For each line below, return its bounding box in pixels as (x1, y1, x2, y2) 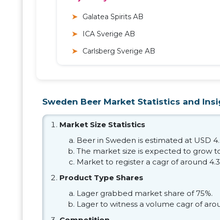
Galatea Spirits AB (82, 12, 143, 22)
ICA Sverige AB (82, 29, 135, 39)
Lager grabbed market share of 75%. (77, 189, 213, 198)
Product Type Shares (59, 173, 143, 183)
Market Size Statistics (59, 120, 145, 130)
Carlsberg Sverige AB (82, 47, 155, 56)
